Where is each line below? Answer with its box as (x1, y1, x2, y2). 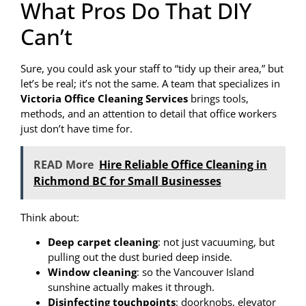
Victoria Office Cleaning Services (20, 92, 188, 106)
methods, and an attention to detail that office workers (20, 107, 277, 121)
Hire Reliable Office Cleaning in (99, 156, 267, 172)
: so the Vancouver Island (137, 265, 254, 279)
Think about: (20, 210, 79, 224)
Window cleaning (48, 265, 137, 279)
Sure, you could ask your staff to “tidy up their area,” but (20, 61, 283, 76)
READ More (33, 156, 94, 172)
